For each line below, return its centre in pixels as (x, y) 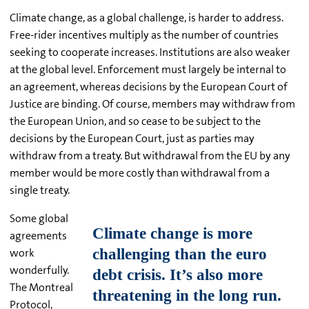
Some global (39, 219)
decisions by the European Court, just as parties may (132, 139)
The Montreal (41, 288)
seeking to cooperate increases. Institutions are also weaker (150, 52)
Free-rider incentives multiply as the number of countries (144, 35)
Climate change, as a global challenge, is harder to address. (147, 18)
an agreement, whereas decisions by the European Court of (149, 87)
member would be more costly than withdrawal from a (140, 173)
